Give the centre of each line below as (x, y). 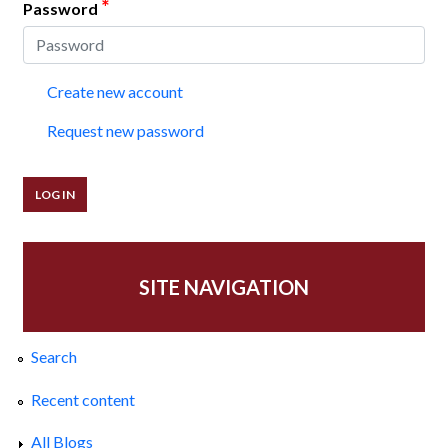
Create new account (115, 92)
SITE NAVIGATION (224, 287)
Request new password (125, 131)
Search (54, 357)
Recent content (83, 399)
